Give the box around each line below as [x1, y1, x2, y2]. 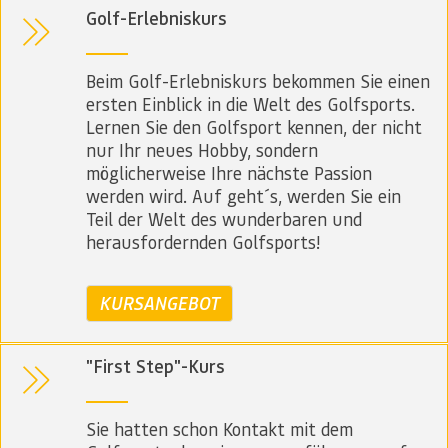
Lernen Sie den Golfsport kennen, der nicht [86, 115, 422, 139]
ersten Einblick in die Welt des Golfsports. [86, 92, 415, 116]
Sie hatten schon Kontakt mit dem [86, 417, 353, 441]
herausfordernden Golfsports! [86, 230, 320, 254]
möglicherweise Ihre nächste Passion [86, 161, 372, 185]
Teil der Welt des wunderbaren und [86, 207, 362, 231]
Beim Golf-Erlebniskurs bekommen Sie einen [86, 69, 430, 93]
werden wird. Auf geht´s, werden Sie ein [86, 184, 401, 208]
